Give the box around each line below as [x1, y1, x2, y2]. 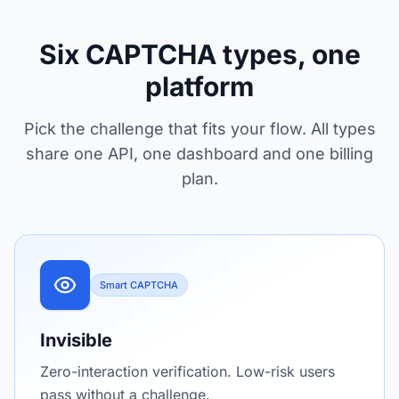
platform [145, 70, 254, 102]
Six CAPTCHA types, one [38, 38, 361, 70]
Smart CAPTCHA [100, 279, 178, 291]
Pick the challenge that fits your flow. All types [23, 119, 376, 138]
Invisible [40, 330, 112, 351]
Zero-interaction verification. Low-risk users [40, 362, 335, 380]
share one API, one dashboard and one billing [26, 144, 373, 163]
